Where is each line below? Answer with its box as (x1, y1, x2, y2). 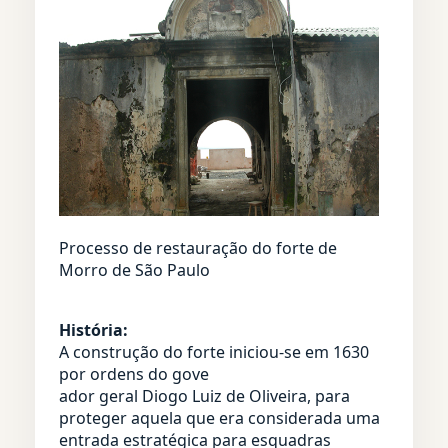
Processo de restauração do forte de (59, 236, 337, 259)
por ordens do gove (59, 362, 209, 385)
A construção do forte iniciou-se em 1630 (59, 340, 369, 363)
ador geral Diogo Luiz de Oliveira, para (59, 384, 350, 407)
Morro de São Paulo (59, 258, 210, 281)
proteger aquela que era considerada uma (59, 406, 380, 429)
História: (59, 318, 128, 341)
